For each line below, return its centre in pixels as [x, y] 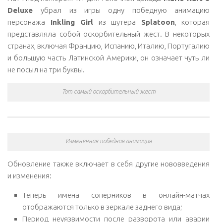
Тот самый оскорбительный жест [109, 91]
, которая [192, 22]
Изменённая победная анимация [109, 141]
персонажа [29, 22]
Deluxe [24, 10]
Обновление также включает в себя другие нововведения [109, 164]
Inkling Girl [72, 22]
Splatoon [158, 22]
